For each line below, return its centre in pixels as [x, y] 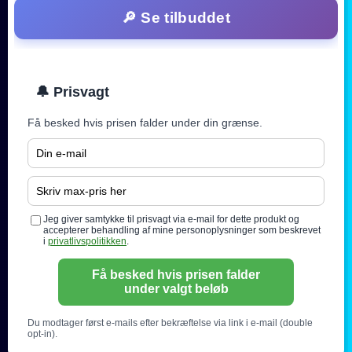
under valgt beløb [176, 288]
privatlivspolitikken [87, 241]
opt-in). [42, 334]
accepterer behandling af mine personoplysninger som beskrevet [182, 230]
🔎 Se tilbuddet [176, 17]
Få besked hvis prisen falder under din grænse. [145, 122]
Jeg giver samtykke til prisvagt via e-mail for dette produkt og [171, 219]
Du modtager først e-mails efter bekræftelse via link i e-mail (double [170, 323]
